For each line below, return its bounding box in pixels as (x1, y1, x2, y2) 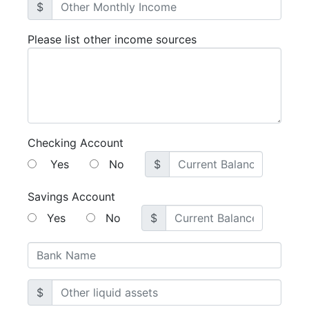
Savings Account (28, 190, 115, 204)
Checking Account (28, 136, 123, 150)
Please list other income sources (28, 32, 197, 47)
